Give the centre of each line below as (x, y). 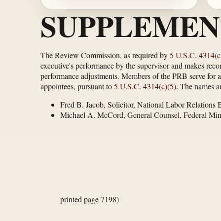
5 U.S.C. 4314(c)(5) (145, 86)
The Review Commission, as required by (105, 55)
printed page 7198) (90, 199)
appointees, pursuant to (77, 86)
